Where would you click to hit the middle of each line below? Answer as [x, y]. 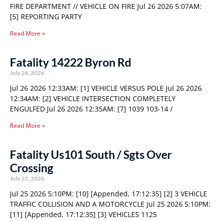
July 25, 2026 [27, 178]
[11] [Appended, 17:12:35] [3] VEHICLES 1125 [83, 214]
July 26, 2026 [27, 73]
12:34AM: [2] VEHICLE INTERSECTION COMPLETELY [93, 98]
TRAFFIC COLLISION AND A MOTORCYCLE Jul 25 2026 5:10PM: [110, 204]
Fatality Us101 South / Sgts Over [91, 154]
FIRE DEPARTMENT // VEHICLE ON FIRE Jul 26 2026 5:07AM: [106, 6]
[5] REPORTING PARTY [46, 17]
